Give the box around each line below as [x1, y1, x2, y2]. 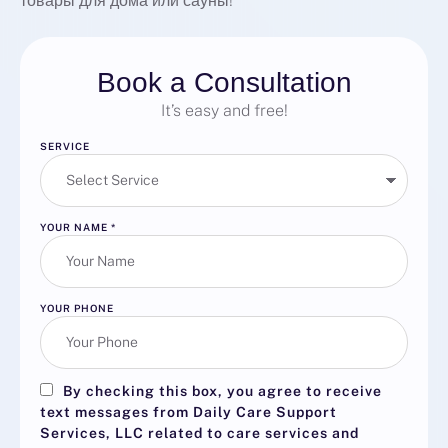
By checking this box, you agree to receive [63, 383, 382, 400]
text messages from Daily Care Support [40, 404, 337, 421]
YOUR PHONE [40, 302, 114, 315]
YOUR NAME [40, 221, 111, 234]
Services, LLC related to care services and [40, 425, 359, 442]
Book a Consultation [96, 67, 352, 99]
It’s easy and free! [160, 101, 288, 121]
